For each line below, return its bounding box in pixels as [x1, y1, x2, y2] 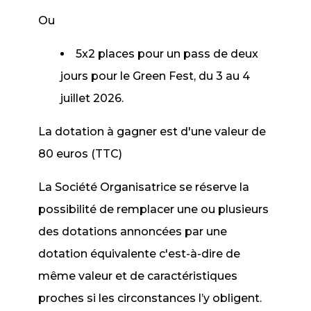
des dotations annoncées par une [38, 225, 228, 238]
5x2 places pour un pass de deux [76, 47, 259, 60]
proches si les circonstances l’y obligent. [38, 292, 262, 305]
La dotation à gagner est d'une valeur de [38, 125, 267, 138]
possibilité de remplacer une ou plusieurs [38, 203, 269, 216]
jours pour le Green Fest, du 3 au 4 [60, 69, 251, 83]
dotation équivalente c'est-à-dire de [38, 247, 241, 260]
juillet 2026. [60, 92, 124, 105]
